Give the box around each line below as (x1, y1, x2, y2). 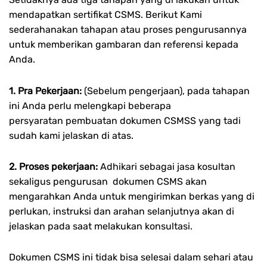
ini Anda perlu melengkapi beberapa (9, 100, 171, 111)
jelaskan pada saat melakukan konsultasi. (9, 220, 193, 232)
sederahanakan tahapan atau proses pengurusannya (9, 24, 247, 36)
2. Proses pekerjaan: (9, 160, 100, 172)
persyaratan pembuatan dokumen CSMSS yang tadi (9, 114, 241, 126)
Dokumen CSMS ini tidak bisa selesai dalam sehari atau (9, 252, 253, 263)
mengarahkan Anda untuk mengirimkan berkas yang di (9, 190, 254, 202)
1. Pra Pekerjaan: (9, 85, 84, 97)
